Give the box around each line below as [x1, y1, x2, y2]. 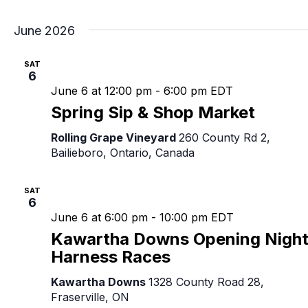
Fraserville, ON [51, 290, 129, 305]
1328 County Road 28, [148, 275, 264, 289]
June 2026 [14, 23, 75, 38]
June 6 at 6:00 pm [51, 210, 148, 225]
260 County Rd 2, [179, 131, 270, 145]
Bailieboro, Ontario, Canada [51, 146, 195, 160]
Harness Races [51, 247, 170, 267]
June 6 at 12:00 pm [51, 84, 152, 98]
